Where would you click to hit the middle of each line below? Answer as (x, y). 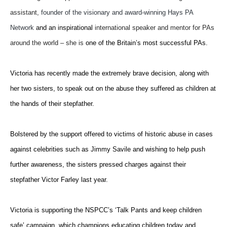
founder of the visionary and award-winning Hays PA (117, 12)
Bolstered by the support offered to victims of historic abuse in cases (111, 134)
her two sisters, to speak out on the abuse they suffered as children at (113, 88)
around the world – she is (47, 43)
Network (22, 27)
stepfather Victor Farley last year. (60, 179)
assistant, (26, 12)
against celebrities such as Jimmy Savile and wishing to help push (108, 149)
